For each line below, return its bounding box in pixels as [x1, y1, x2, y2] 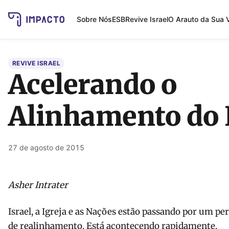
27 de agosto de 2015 [8, 143, 84, 152]
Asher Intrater [8, 179, 68, 191]
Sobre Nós [76, 14, 112, 24]
